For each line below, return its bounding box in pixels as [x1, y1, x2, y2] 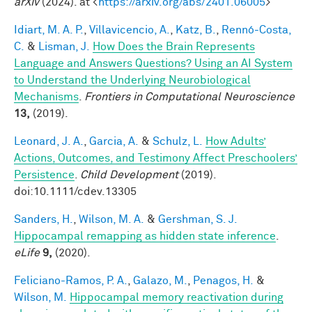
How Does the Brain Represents [93, 40, 255, 52]
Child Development [80, 169, 178, 180]
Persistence [14, 169, 75, 180]
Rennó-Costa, [221, 24, 291, 36]
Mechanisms [14, 91, 79, 102]
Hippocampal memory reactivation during [70, 291, 283, 303]
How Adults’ [205, 135, 266, 147]
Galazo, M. [133, 274, 187, 286]
